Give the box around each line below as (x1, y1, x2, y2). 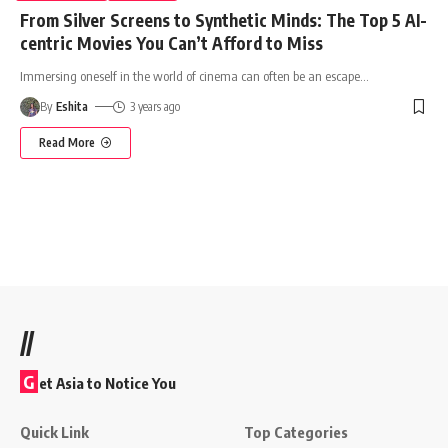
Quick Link (20, 422, 89, 441)
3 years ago (129, 98, 180, 114)
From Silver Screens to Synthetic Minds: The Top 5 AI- (20, 8, 427, 31)
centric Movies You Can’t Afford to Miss (20, 31, 323, 54)
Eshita (56, 98, 89, 114)
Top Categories (244, 422, 348, 441)
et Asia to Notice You (39, 373, 176, 392)
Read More (39, 134, 95, 150)
